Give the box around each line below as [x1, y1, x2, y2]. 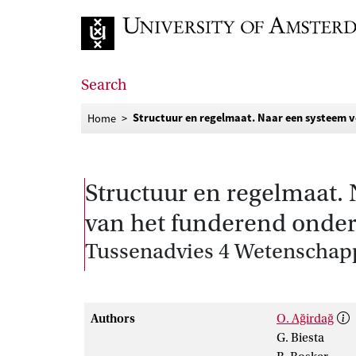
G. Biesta [277, 331, 324, 345]
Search [81, 76, 127, 94]
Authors [91, 311, 135, 326]
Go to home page [80, 56, 172, 70]
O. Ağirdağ [277, 311, 334, 326]
